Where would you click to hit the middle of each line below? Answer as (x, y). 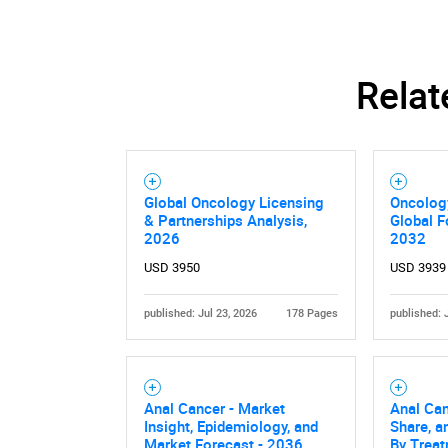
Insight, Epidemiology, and (230, 426)
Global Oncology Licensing (233, 202)
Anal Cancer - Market (214, 408)
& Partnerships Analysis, (225, 220)
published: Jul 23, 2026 (200, 314)
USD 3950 (171, 268)
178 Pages (312, 314)
